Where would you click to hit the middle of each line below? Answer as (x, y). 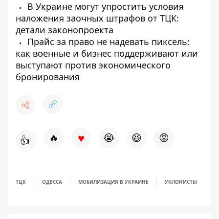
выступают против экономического (93, 65)
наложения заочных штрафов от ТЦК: (97, 18)
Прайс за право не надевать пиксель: (107, 42)
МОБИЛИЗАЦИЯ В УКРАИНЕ (113, 182)
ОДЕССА (52, 182)
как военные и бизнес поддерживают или (107, 53)
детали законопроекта (65, 30)
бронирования (48, 77)
